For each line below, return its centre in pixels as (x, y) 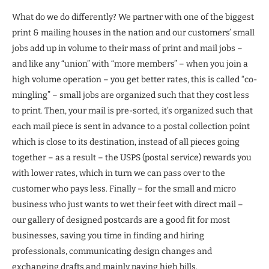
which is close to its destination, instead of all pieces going (126, 142)
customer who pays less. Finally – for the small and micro (124, 189)
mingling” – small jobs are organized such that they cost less (131, 95)
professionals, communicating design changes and (112, 252)
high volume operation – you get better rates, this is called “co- (134, 80)
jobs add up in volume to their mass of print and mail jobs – (127, 49)
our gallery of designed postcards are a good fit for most (121, 220)
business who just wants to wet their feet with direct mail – (128, 205)
